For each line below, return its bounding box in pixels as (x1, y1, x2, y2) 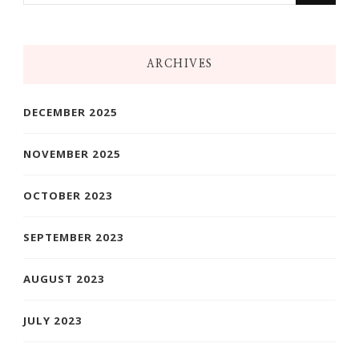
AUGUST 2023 (23, 272, 105, 287)
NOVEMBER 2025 (23, 147, 121, 162)
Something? (22, 13, 96, 32)
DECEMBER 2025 (23, 105, 118, 120)
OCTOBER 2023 (23, 188, 113, 204)
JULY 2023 (23, 313, 83, 329)
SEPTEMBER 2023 (23, 230, 124, 245)
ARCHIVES (146, 58, 213, 71)
